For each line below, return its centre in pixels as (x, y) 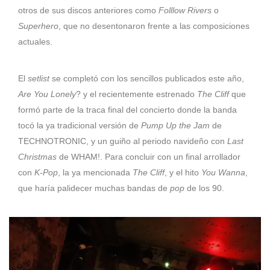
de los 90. (204, 188)
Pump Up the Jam (175, 126)
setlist (39, 79)
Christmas (37, 157)
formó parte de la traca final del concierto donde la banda (127, 110)
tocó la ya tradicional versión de (80, 126)
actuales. (35, 42)
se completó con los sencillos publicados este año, (147, 79)
